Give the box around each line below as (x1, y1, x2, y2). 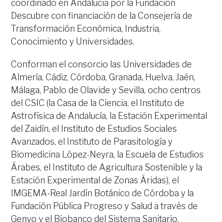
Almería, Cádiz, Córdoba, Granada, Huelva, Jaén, (11, 72, 196, 82)
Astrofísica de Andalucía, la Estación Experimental (11, 111, 208, 121)
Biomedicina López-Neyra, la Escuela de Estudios (11, 149, 204, 160)
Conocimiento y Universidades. (11, 36, 135, 47)
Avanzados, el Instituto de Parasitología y (11, 136, 173, 147)
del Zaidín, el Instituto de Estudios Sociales (11, 123, 177, 134)
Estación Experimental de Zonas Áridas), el (11, 175, 179, 185)
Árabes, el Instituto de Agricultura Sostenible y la (11, 162, 203, 172)
